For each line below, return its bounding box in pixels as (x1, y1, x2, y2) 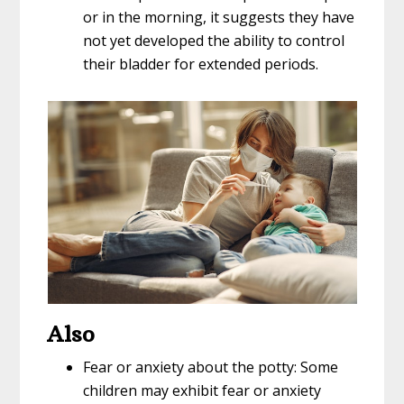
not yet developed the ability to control (83, 30, 345, 50)
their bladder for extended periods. (83, 53, 319, 74)
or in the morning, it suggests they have (83, 6, 355, 27)
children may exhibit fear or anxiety (83, 380, 322, 400)
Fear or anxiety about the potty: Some (83, 356, 339, 377)
